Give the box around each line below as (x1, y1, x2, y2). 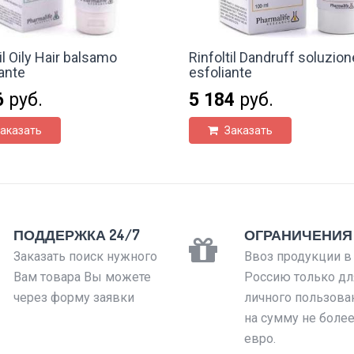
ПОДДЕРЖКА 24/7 (13, 226, 140, 244)
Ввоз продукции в (244, 249, 352, 265)
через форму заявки (13, 290, 134, 306)
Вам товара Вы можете (13, 269, 151, 285)
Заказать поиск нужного (13, 249, 157, 265)
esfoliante (189, 64, 252, 81)
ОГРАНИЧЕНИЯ (244, 226, 352, 244)
